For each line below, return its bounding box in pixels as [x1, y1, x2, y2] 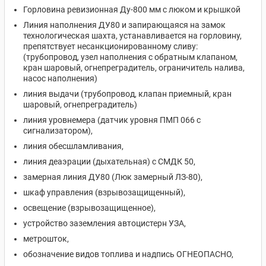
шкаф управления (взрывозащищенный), [23, 188, 185, 197]
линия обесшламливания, [23, 141, 123, 151]
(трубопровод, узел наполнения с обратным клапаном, [23, 52, 237, 62]
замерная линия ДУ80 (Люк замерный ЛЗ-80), [23, 172, 202, 182]
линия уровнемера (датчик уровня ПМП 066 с [23, 115, 201, 125]
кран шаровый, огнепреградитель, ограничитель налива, [23, 63, 245, 72]
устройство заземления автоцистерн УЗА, [23, 218, 186, 228]
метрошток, [23, 234, 69, 243]
